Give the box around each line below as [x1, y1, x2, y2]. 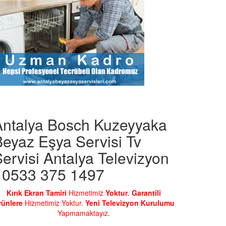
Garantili [132, 187, 161, 198]
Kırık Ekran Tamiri [7, 187, 67, 198]
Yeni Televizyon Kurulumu [85, 197, 175, 208]
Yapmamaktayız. [58, 207, 110, 218]
